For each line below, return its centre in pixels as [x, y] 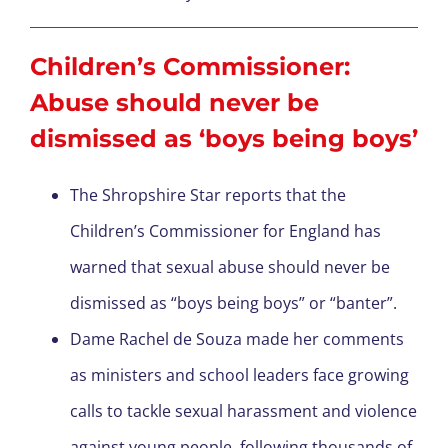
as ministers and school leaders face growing [239, 375]
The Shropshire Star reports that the [208, 195]
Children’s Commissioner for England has [225, 231]
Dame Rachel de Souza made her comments [237, 339]
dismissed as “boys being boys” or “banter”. [237, 303]
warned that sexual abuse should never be [230, 267]
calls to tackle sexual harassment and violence [243, 411]
